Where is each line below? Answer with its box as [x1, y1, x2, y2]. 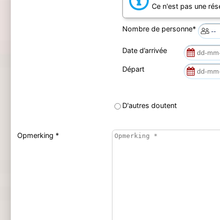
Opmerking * [17, 131, 59, 139]
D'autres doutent [122, 101, 177, 110]
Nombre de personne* [122, 24, 198, 33]
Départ [122, 65, 148, 74]
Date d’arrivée [122, 46, 171, 55]
